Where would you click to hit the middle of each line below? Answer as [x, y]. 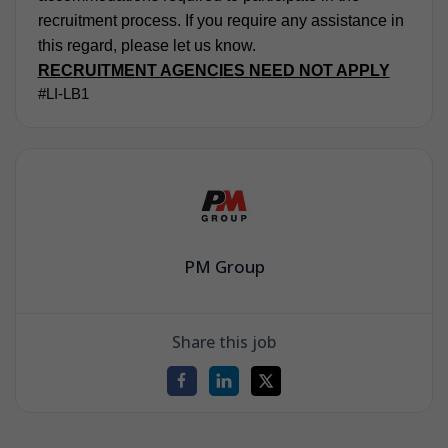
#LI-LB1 [63, 93]
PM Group [224, 267]
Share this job [224, 341]
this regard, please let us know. [146, 45]
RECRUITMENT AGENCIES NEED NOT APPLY [213, 70]
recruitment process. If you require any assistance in [220, 20]
